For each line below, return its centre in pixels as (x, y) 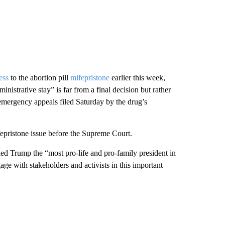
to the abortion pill (39, 78)
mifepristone (90, 78)
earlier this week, (137, 78)
